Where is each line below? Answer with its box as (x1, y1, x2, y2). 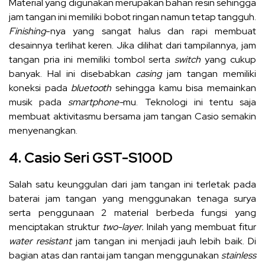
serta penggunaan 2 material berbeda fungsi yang (9, 206, 256, 219)
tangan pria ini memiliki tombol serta (9, 53, 175, 66)
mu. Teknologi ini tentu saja (123, 95, 257, 108)
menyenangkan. (9, 124, 77, 137)
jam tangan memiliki (167, 67, 257, 80)
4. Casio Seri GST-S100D (9, 148, 173, 167)
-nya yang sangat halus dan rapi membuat (46, 24, 256, 37)
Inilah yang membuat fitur (143, 220, 257, 233)
